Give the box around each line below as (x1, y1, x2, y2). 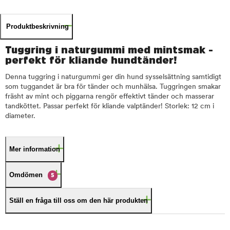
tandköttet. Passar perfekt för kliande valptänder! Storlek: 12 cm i (5, 103, 214, 110)
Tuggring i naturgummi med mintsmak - (5, 45, 213, 55)
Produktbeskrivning (6, 23, 69, 30)
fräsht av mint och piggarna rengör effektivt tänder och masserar (5, 93, 214, 101)
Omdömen (9, 171, 43, 179)
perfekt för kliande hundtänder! (5, 55, 177, 65)
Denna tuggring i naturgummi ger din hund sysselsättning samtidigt (5, 73, 221, 81)
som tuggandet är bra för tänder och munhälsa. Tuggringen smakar (5, 83, 221, 91)
